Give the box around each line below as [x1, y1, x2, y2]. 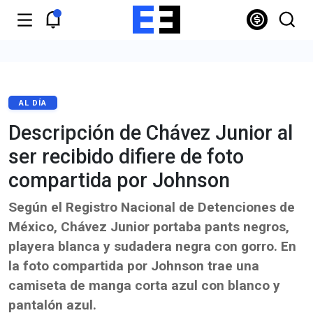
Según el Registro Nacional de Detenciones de [8, 199, 295, 215]
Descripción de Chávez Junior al [8, 121, 293, 145]
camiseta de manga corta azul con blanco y [8, 277, 280, 293]
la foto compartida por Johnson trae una [8, 258, 259, 274]
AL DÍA [19, 99, 47, 108]
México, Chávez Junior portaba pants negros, [8, 219, 289, 235]
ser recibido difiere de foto [8, 145, 244, 168]
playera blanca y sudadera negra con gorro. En [8, 238, 296, 254]
